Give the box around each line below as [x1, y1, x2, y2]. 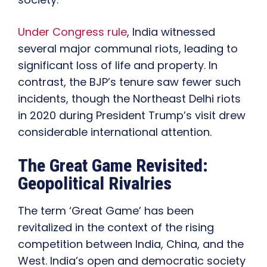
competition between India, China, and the [18, 237, 244, 252]
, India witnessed [127, 24, 215, 40]
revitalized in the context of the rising [18, 220, 214, 235]
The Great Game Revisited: [18, 155, 208, 176]
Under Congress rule [18, 24, 127, 40]
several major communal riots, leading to [18, 41, 238, 57]
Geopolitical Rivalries [18, 173, 172, 194]
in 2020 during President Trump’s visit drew [18, 108, 246, 123]
